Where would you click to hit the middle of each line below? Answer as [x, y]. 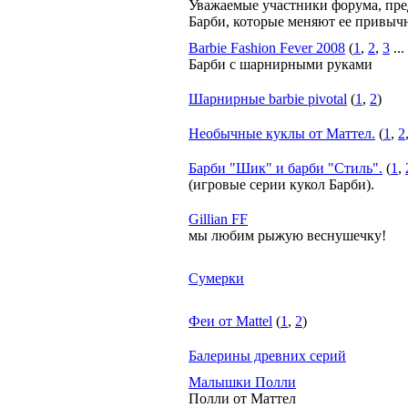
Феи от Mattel [230, 321]
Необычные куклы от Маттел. [282, 133]
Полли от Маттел [242, 398]
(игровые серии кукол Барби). [281, 184]
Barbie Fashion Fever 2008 [267, 48]
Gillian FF [218, 219]
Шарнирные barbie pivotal [268, 99]
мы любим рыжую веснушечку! [287, 235]
